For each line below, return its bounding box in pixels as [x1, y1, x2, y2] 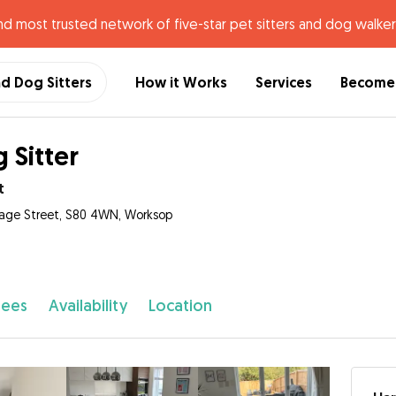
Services [255, 72, 312, 92]
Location [148, 295, 212, 316]
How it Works [135, 72, 227, 92]
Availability [48, 295, 127, 316]
